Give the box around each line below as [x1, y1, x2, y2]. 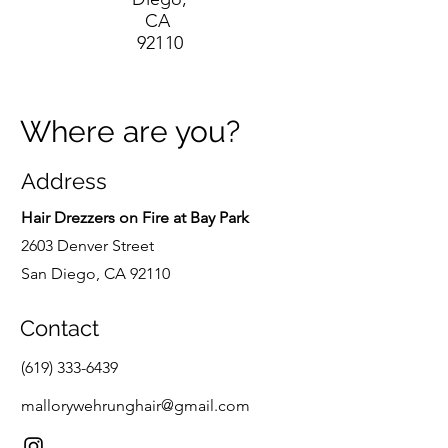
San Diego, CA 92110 [21, 264, 170, 283]
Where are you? [20, 114, 240, 149]
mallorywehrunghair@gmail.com [21, 396, 250, 415]
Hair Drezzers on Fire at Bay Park [21, 208, 249, 227]
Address [21, 168, 107, 194]
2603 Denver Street [21, 236, 154, 255]
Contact [20, 315, 99, 341]
